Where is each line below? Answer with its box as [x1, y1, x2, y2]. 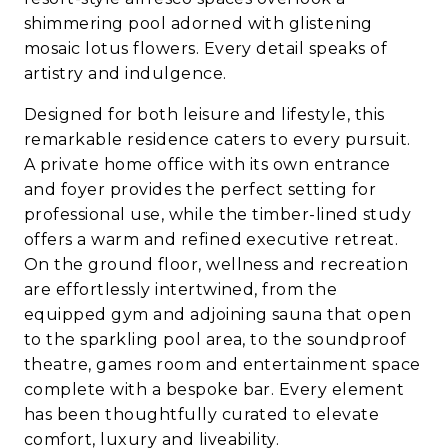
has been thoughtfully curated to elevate [24, 405, 380, 425]
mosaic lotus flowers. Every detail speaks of [24, 39, 388, 59]
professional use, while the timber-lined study [24, 205, 412, 225]
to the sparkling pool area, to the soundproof [24, 330, 407, 350]
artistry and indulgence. [24, 64, 227, 84]
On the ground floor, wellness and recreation [24, 255, 409, 275]
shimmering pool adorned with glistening [24, 14, 373, 34]
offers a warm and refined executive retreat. [24, 230, 399, 250]
